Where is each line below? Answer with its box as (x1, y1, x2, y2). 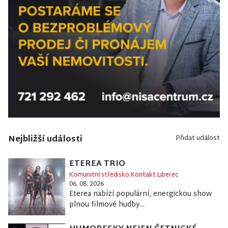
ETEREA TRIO (69, 157, 125, 172)
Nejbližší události (8, 132, 82, 148)
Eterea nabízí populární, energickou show (69, 188, 212, 201)
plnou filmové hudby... (69, 198, 145, 212)
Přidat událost (176, 132, 220, 145)
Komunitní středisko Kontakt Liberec (69, 169, 179, 181)
